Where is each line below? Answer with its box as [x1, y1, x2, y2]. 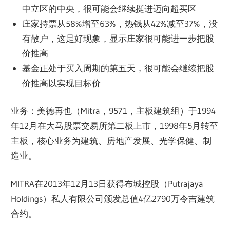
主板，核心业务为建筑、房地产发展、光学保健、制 [11, 135, 212, 146]
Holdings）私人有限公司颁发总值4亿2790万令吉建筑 [11, 193, 215, 204]
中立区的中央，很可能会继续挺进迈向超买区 [22, 3, 197, 14]
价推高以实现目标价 [22, 77, 101, 88]
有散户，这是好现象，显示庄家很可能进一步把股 [22, 32, 214, 44]
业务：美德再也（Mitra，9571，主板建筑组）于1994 [11, 105, 216, 117]
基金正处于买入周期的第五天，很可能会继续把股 [22, 62, 214, 73]
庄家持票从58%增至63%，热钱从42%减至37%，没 [22, 17, 218, 29]
